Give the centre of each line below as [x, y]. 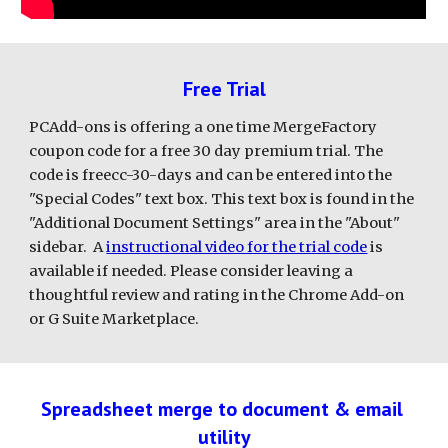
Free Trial [224, 89]
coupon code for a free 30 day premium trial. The [206, 151]
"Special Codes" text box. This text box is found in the [222, 199]
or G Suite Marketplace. [114, 319]
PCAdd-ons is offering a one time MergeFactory [203, 127]
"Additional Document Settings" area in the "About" [215, 223]
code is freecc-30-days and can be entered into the [211, 175]
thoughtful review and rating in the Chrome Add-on [217, 295]
